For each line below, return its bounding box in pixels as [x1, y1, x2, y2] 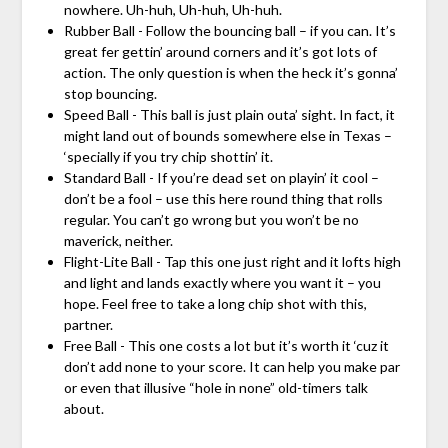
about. [63, 400, 104, 418]
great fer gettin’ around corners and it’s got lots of [63, 43, 377, 61]
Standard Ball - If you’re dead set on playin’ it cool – [63, 169, 379, 187]
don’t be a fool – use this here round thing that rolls [63, 190, 383, 208]
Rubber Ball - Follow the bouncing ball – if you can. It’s [63, 22, 396, 40]
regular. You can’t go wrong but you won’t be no [63, 211, 359, 229]
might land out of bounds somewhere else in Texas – [63, 127, 392, 145]
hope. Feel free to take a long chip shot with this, [63, 295, 367, 313]
